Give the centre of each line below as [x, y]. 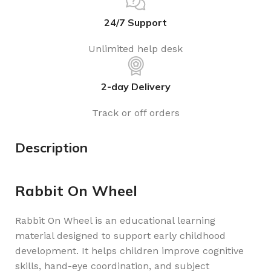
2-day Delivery [135, 87]
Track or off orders [135, 113]
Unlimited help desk [135, 49]
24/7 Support [135, 22]
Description [51, 148]
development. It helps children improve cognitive [129, 251]
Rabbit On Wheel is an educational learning [115, 220]
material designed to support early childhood [120, 236]
